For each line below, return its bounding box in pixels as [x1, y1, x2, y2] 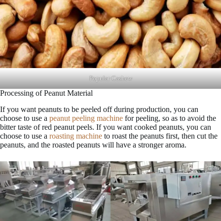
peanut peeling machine [47, 113, 125, 122]
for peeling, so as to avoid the [125, 113, 216, 122]
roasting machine [49, 131, 102, 140]
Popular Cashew [89, 74, 132, 82]
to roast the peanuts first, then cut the [102, 131, 218, 140]
